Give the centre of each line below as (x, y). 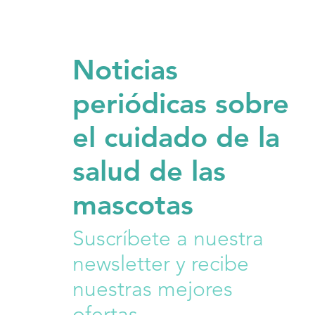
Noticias (125, 69)
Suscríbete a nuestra (168, 238)
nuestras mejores (152, 289)
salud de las (149, 171)
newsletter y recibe (160, 263)
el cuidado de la (176, 137)
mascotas (133, 204)
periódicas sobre (180, 103)
